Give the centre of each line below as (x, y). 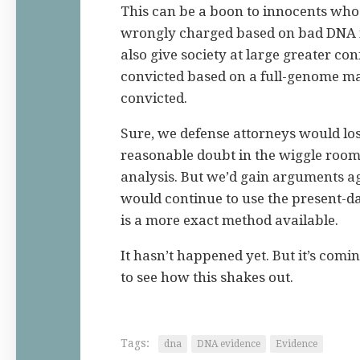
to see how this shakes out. (207, 277)
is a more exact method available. (229, 220)
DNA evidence (229, 344)
